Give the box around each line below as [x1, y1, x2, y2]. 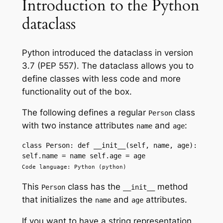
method [154, 181, 188, 192]
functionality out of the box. [21, 86, 132, 97]
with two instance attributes [21, 120, 136, 131]
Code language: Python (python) [21, 163, 126, 171]
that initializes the [21, 194, 95, 205]
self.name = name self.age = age [21, 152, 149, 160]
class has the [65, 181, 123, 192]
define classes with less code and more [21, 73, 181, 84]
